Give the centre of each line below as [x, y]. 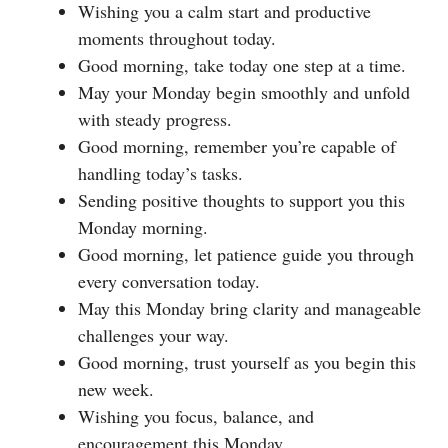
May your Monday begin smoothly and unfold [244, 91]
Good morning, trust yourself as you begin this [247, 361]
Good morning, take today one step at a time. [242, 64]
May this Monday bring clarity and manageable [249, 307]
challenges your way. [153, 334]
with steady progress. [155, 118]
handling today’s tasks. [160, 172]
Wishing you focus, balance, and [196, 415]
